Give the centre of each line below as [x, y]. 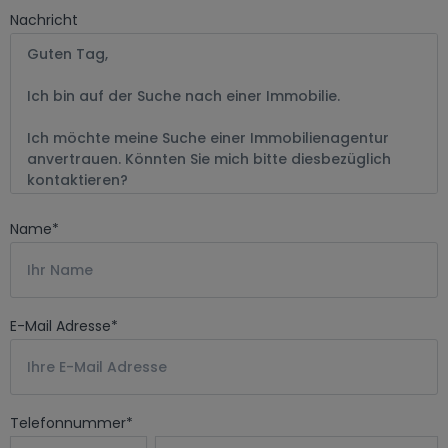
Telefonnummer [68, 423]
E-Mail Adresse [60, 326]
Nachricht [44, 20]
